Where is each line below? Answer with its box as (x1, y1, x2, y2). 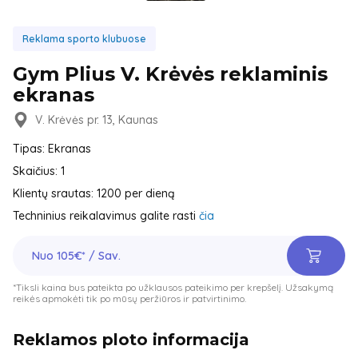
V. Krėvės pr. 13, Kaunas (35, 113, 158, 127)
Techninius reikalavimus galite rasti (13, 209, 199, 223)
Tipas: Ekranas (13, 141, 91, 156)
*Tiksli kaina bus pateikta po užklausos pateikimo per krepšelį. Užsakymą (13, 281, 333, 293)
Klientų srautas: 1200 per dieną (13, 186, 175, 201)
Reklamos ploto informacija (13, 330, 249, 349)
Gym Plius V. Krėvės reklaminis (13, 62, 328, 86)
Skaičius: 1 (13, 164, 65, 178)
